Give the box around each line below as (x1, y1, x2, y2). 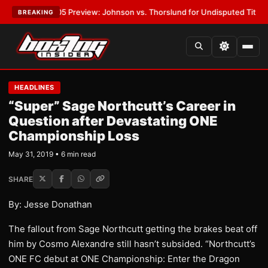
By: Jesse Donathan (8, 199, 92, 210)
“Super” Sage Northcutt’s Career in (8, 98, 236, 114)
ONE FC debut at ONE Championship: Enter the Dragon (8, 253, 240, 264)
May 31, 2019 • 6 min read (8, 150, 96, 159)
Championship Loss (8, 128, 139, 144)
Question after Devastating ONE (8, 113, 218, 129)
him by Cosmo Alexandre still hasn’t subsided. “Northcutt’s (8, 238, 255, 249)
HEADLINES (14, 83, 54, 92)
